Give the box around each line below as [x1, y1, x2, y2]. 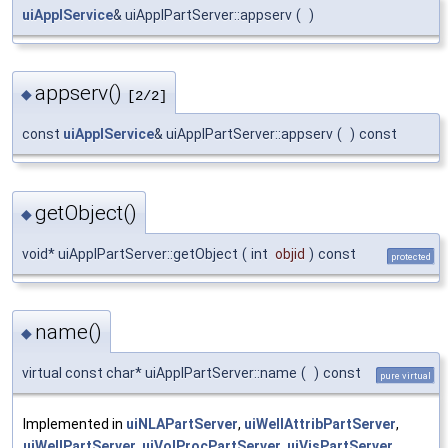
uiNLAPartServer [126, 416, 238, 433]
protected [391, 250, 431, 262]
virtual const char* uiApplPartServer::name [22, 365, 297, 382]
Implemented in [23, 416, 126, 433]
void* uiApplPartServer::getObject [22, 245, 238, 262]
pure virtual [380, 370, 431, 382]
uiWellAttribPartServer [244, 416, 396, 433]
